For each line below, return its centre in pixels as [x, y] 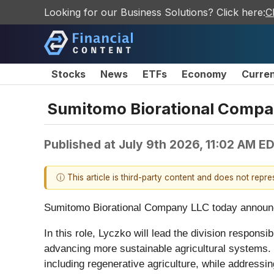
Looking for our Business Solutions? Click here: [155, 12]
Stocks [68, 74]
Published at [81, 144]
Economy [204, 74]
